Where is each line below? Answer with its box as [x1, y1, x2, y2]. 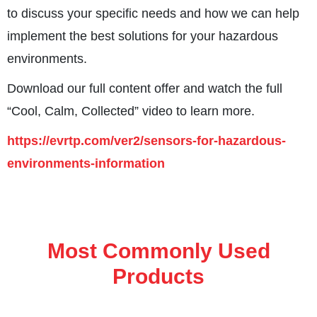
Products [113, 265, 204, 288]
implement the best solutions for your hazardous [7, 29, 278, 43]
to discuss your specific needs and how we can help [7, 6, 299, 21]
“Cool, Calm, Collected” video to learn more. [7, 104, 255, 118]
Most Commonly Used [47, 239, 270, 263]
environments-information [7, 156, 165, 171]
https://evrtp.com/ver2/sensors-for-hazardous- [7, 134, 286, 148]
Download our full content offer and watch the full [7, 81, 282, 96]
